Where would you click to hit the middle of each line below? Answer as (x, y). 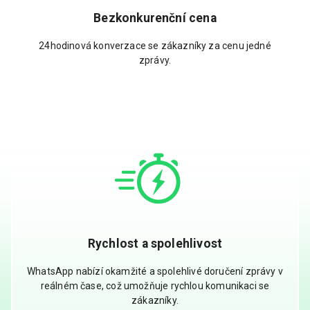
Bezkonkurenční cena (155, 18)
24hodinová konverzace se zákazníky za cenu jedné (155, 46)
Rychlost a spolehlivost (155, 243)
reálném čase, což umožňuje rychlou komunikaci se (155, 286)
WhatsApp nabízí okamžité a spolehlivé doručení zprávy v (155, 272)
